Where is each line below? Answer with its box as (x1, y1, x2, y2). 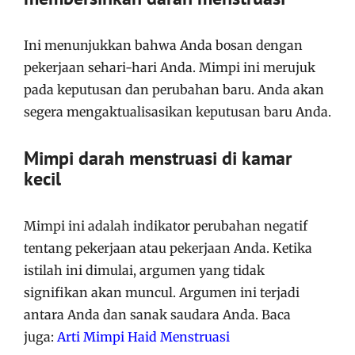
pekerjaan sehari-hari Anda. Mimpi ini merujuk (24, 59, 315, 75)
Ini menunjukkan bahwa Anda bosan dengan (24, 37, 303, 53)
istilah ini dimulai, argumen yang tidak (24, 262, 265, 278)
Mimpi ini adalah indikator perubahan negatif (24, 218, 307, 234)
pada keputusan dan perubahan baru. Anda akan (24, 82, 324, 97)
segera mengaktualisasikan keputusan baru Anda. (24, 104, 331, 120)
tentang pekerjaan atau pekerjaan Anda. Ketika (24, 240, 312, 256)
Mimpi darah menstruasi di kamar (24, 146, 292, 170)
